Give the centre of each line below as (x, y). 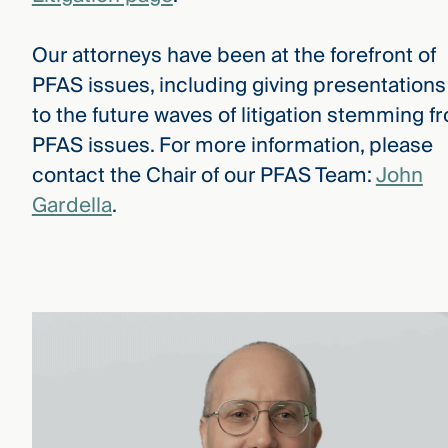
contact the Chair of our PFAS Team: (203, 176)
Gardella (71, 206)
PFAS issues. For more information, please (232, 146)
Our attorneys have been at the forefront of (233, 56)
